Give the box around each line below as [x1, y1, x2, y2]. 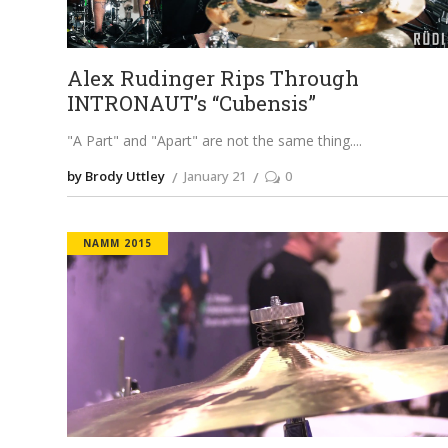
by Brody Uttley [67, 167, 166, 186]
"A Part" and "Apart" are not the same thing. [67, 131, 354, 151]
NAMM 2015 [83, 236, 153, 251]
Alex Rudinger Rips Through [67, 64, 360, 93]
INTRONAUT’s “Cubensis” [67, 89, 317, 118]
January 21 [184, 167, 247, 186]
